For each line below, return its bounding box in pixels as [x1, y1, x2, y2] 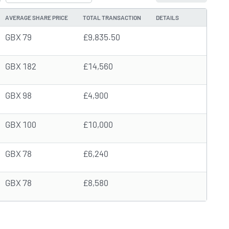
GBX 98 [5, 90, 32, 101]
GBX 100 [5, 119, 36, 130]
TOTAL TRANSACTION [83, 14, 141, 21]
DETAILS [156, 14, 179, 21]
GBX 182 [5, 61, 36, 72]
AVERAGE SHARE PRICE [5, 14, 68, 21]
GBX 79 [5, 32, 32, 42]
